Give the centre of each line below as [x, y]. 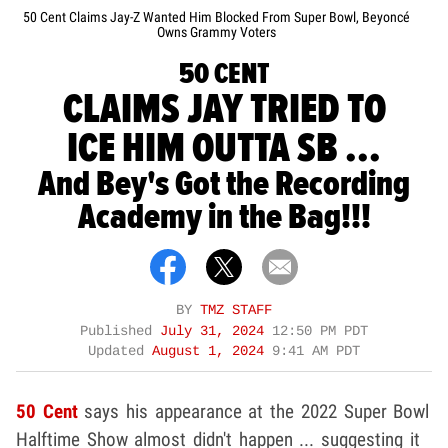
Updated [120, 352]
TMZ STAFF [236, 311]
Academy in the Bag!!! [224, 218]
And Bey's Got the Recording [224, 185]
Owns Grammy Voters [216, 32]
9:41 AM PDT [316, 352]
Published [120, 332]
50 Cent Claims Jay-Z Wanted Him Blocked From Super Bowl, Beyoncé [216, 17]
